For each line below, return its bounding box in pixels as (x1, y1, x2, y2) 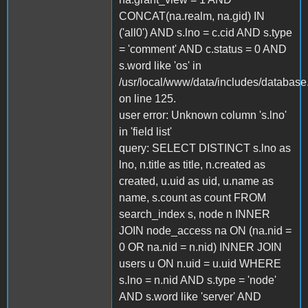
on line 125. (119, 92, 176, 104)
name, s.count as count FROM (119, 191, 266, 203)
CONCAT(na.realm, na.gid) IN (119, 10, 265, 22)
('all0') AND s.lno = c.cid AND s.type (119, 26, 292, 38)
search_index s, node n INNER (119, 208, 270, 220)
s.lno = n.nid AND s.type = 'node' (119, 274, 276, 286)
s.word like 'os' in (119, 59, 201, 71)
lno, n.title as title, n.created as (119, 158, 265, 170)
